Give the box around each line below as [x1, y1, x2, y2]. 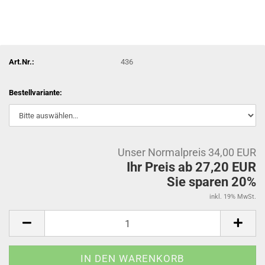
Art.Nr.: [9, 57, 34, 66]
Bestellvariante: [9, 88, 62, 97]
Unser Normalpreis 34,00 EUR [118, 146, 256, 159]
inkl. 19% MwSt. [209, 193, 256, 201]
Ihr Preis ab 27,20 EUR [127, 160, 256, 174]
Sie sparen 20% [167, 174, 256, 189]
